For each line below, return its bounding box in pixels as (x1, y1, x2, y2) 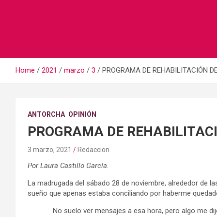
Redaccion (77, 146, 109, 154)
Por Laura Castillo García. (28, 161, 109, 170)
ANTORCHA (28, 110, 65, 119)
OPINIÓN (68, 110, 96, 119)
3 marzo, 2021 (28, 146, 72, 154)
